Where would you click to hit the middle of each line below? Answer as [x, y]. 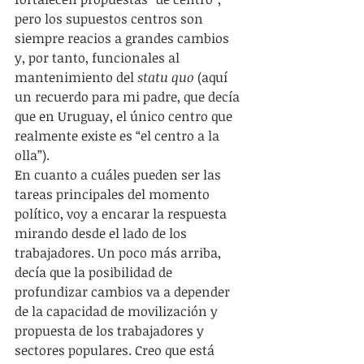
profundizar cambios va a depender [124, 292]
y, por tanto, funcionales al [99, 58]
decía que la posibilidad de [95, 272]
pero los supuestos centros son [110, 19]
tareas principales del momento [114, 194]
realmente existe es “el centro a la [119, 136]
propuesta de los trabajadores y [111, 331]
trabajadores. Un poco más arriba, [119, 253]
